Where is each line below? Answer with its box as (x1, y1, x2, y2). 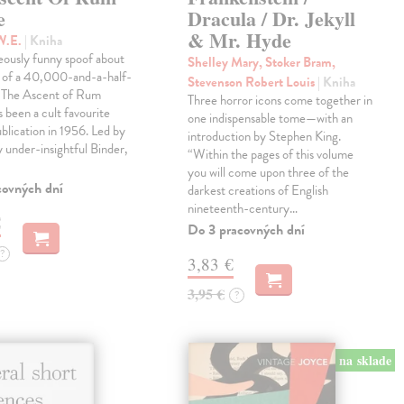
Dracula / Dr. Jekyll (188, 4, 356, 34)
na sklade (338, 350, 391, 370)
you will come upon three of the (188, 162, 350, 183)
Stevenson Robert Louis (188, 72, 318, 93)
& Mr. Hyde (188, 25, 292, 56)
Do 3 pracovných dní (188, 219, 306, 242)
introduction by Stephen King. (188, 126, 342, 147)
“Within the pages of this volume (188, 144, 354, 165)
